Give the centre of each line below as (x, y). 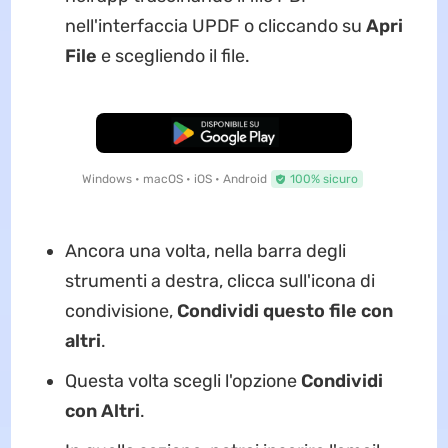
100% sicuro (323, 179)
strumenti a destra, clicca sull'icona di (219, 281)
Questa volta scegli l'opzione (182, 381)
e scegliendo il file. (173, 56)
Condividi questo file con (284, 311)
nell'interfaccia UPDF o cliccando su (215, 26)
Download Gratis (224, 133)
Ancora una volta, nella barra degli (205, 251)
